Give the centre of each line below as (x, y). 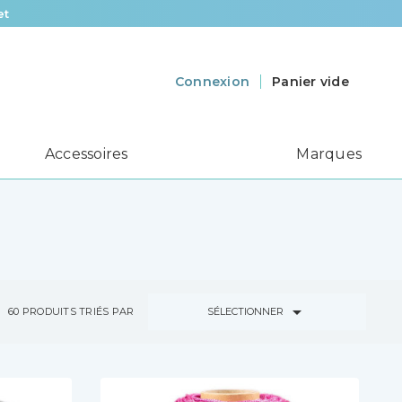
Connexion (212, 82)
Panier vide (310, 81)
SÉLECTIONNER (246, 312)
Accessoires (86, 154)
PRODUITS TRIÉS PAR (78, 312)
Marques (329, 154)
